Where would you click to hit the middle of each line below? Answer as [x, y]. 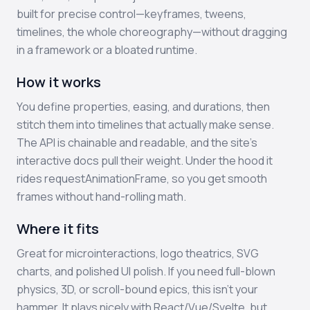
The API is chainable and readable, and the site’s [137, 143]
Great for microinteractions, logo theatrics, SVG [138, 253]
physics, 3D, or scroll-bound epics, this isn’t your [137, 289]
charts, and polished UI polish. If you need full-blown [146, 271]
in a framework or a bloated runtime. [107, 50]
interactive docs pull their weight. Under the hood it [145, 161]
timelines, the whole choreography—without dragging [152, 32]
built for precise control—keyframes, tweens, [131, 14]
